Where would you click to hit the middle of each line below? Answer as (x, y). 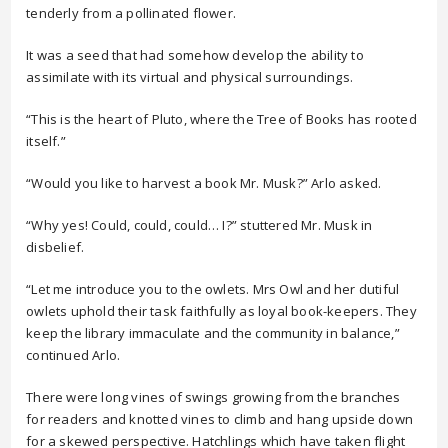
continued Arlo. (73, 355)
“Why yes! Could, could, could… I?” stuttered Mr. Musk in (199, 225)
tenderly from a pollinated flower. (131, 13)
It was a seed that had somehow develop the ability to (195, 55)
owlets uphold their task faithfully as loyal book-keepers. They (221, 311)
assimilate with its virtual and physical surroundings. (190, 77)
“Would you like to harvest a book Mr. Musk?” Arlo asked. (204, 183)
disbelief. (55, 247)
